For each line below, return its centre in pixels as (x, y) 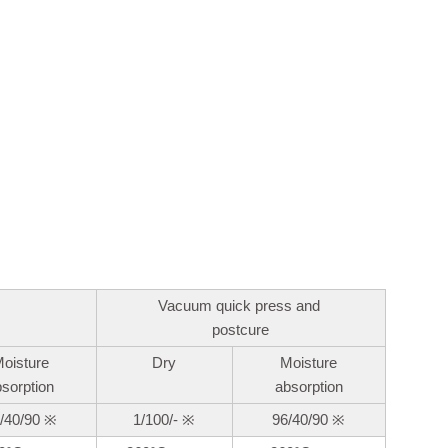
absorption (308, 387)
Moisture (309, 363)
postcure (241, 330)
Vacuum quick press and (240, 306)
